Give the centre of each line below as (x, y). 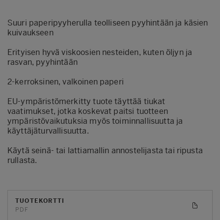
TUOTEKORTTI (40, 201)
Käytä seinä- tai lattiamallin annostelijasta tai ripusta (105, 150)
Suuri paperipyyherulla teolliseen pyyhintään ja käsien (108, 23)
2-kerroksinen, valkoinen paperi (66, 82)
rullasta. (22, 160)
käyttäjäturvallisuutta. (48, 131)
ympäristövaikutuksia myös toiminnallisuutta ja (95, 121)
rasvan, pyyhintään (42, 62)
